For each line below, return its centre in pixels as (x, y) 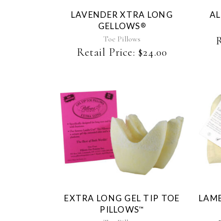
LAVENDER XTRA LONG (122, 15)
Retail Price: (106, 52)
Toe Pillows (122, 39)
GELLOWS (119, 26)
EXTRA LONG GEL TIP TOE (122, 198)
